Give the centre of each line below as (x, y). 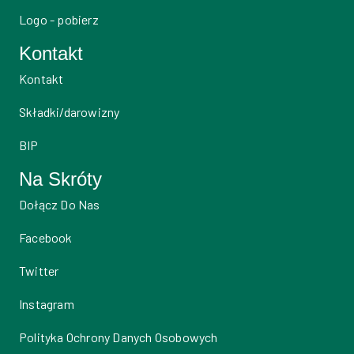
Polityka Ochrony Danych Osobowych (119, 337)
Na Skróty (60, 179)
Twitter (39, 271)
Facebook (46, 238)
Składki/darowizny (70, 112)
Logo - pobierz (59, 20)
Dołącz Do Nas (60, 205)
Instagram (47, 304)
